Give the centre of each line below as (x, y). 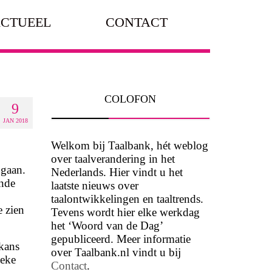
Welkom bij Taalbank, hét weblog (129, 145)
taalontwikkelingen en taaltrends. (127, 199)
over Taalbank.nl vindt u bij (116, 252)
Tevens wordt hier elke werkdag (125, 212)
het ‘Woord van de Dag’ (107, 225)
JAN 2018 (15, 121)
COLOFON (131, 99)
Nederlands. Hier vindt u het (117, 172)
